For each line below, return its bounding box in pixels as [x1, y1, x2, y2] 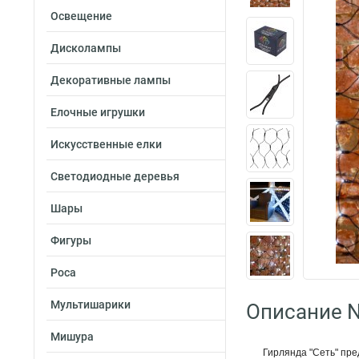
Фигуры [50, 234, 91, 247]
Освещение [50, 10, 112, 22]
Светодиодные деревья [50, 170, 179, 183]
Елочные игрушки [50, 106, 145, 119]
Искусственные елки [50, 138, 162, 151]
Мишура [50, 330, 94, 343]
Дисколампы [50, 42, 121, 54]
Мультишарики [50, 298, 131, 311]
